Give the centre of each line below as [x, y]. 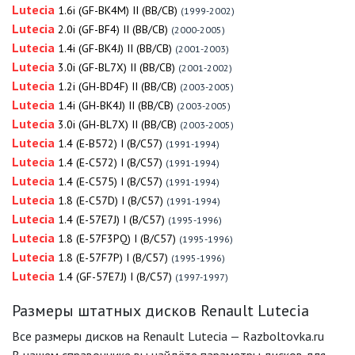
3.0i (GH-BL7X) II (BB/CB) [117, 124]
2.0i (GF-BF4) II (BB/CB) [113, 29]
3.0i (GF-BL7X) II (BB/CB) [116, 67]
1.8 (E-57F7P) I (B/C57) [113, 258]
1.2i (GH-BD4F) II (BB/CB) [117, 86]
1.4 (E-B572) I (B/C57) [110, 143]
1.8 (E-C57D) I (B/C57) [111, 200]
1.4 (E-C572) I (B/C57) [110, 162]
